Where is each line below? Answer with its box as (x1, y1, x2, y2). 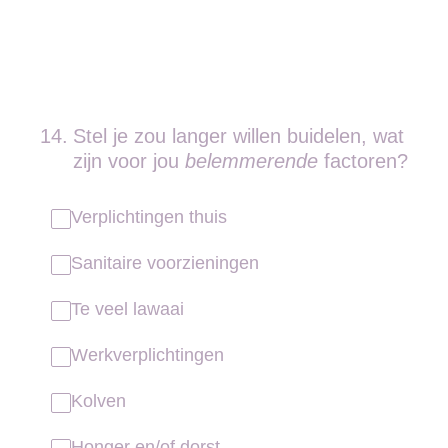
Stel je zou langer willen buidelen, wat (73, 125, 404, 147)
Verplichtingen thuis (71, 207, 232, 227)
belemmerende (185, 150, 318, 172)
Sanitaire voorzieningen (71, 253, 259, 273)
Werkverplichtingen (71, 345, 224, 365)
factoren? (318, 150, 408, 172)
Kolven (71, 391, 126, 411)
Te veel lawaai (71, 299, 184, 319)
